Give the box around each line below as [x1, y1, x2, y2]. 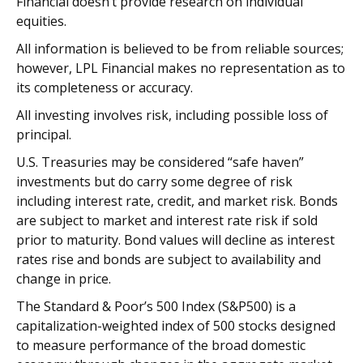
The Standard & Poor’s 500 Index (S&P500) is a [16, 297, 296, 316]
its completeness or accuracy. [16, 79, 193, 97]
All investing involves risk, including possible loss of [16, 106, 328, 125]
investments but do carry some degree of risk [16, 173, 293, 191]
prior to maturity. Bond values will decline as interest [16, 231, 335, 250]
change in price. [16, 270, 111, 288]
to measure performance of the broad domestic [16, 336, 305, 355]
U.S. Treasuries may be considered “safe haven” [16, 153, 304, 172]
